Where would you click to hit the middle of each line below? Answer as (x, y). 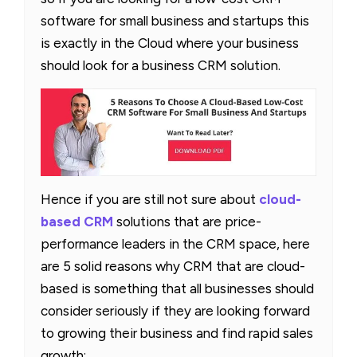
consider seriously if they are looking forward (175, 310)
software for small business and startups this (175, 20)
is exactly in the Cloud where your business (170, 43)
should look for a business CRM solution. (161, 65)
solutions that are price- (187, 221)
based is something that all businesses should (177, 288)
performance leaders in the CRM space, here (175, 243)
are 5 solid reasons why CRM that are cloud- (173, 266)
